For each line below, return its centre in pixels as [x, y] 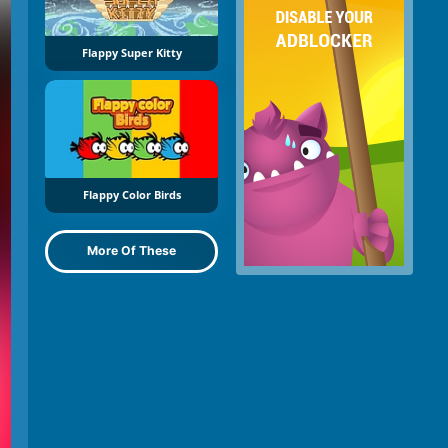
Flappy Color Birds [131, 194]
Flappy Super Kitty [131, 53]
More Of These [131, 251]
